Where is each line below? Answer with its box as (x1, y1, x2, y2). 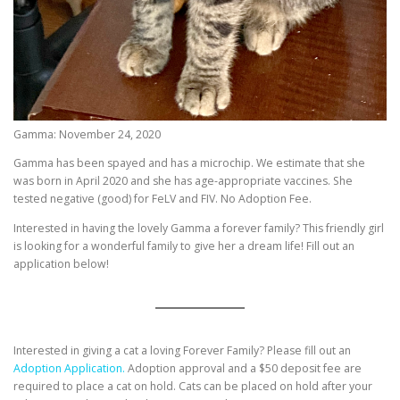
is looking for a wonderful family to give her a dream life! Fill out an (13, 238, 354, 254)
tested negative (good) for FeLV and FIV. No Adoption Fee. (13, 191, 312, 207)
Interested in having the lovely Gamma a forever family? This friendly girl (13, 221, 384, 237)
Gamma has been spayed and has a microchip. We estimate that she (13, 155, 365, 171)
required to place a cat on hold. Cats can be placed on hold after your (13, 378, 372, 394)
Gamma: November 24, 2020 (13, 126, 161, 142)
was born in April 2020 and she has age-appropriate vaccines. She (13, 173, 353, 189)
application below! (13, 256, 109, 272)
